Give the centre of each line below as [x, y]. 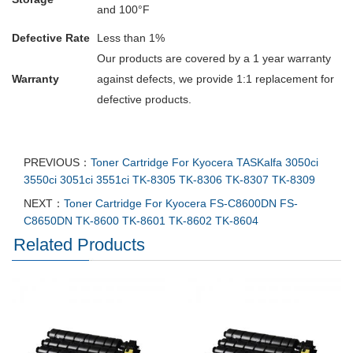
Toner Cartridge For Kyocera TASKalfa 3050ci [204, 163]
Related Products [79, 245]
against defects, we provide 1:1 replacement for [216, 79]
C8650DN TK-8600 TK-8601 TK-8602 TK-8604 [141, 221]
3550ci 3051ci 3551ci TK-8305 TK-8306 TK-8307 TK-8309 [169, 180]
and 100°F [123, 10]
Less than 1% [131, 38]
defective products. [144, 100]
